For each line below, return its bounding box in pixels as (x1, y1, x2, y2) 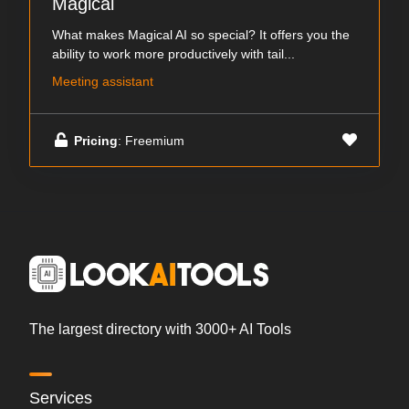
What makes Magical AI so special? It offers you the (52, 27, 350, 43)
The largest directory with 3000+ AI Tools (29, 321, 291, 338)
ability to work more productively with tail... (52, 47, 295, 62)
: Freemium (118, 132, 184, 148)
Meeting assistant (52, 74, 153, 89)
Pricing (74, 132, 118, 148)
